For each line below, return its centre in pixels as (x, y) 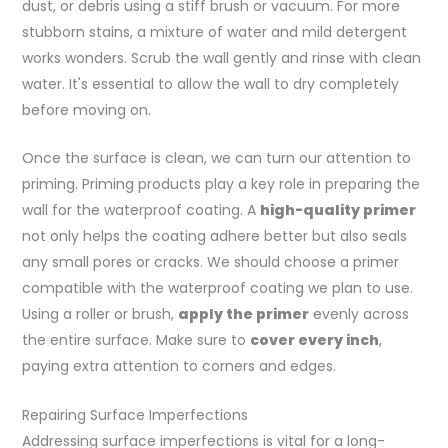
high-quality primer (337, 210)
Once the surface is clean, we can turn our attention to (216, 158)
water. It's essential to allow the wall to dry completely (210, 83)
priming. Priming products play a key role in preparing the (220, 184)
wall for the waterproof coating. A (140, 210)
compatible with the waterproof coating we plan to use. (217, 288)
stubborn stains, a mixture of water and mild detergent (214, 31)
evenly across (358, 314)
